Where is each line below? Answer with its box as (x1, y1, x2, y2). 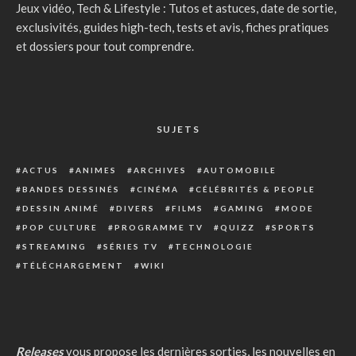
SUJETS (156, 123, 200, 136)
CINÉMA (137, 184, 179, 195)
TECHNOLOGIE (175, 242, 253, 252)
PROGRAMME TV (114, 222, 203, 233)
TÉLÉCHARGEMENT (22, 261, 124, 271)
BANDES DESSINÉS (22, 184, 120, 195)
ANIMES (75, 165, 117, 176)
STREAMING (22, 242, 87, 252)
